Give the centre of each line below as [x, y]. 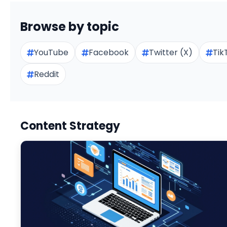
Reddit [47, 74]
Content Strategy [70, 126]
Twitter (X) [171, 52]
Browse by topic [70, 27]
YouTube [51, 52]
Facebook [109, 52]
